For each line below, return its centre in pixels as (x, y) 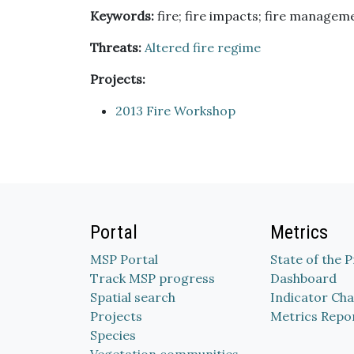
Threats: (116, 47)
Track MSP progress (153, 278)
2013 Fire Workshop (175, 111)
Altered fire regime (203, 47)
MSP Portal (124, 259)
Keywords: (122, 16)
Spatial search (133, 297)
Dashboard (303, 278)
